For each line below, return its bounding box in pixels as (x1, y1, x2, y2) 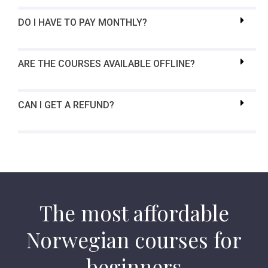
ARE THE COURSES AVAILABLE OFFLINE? (18, 58, 195, 70)
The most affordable (39, 199, 229, 227)
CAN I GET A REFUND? (18, 99, 114, 111)
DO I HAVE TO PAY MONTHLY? (18, 17, 147, 29)
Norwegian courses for (26, 226, 242, 254)
